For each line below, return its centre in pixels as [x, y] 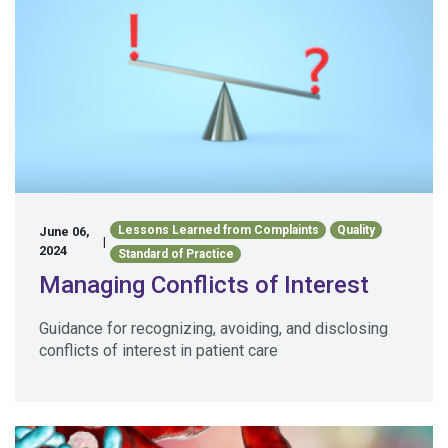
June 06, [64, 232]
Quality [355, 230]
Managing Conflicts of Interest [204, 285]
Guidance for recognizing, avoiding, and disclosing [213, 329]
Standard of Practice [175, 254]
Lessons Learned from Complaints [218, 230]
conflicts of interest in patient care [158, 351]
